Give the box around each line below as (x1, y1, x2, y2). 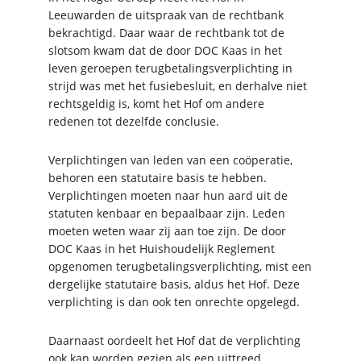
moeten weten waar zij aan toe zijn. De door (48, 222, 286, 239)
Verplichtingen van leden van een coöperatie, (48, 151, 293, 168)
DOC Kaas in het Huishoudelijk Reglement (48, 240, 275, 256)
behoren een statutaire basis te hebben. (48, 169, 267, 185)
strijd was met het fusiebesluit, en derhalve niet (48, 77, 307, 93)
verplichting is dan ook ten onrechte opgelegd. (48, 293, 300, 309)
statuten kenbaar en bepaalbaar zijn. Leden (48, 205, 285, 221)
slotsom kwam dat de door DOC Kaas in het (48, 42, 282, 58)
